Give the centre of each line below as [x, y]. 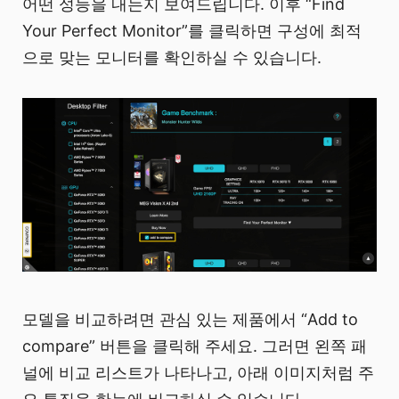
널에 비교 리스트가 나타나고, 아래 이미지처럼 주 [198, 373]
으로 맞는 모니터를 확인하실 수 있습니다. [172, 57]
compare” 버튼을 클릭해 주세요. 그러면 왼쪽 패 [195, 346]
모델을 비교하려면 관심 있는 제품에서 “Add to [190, 320]
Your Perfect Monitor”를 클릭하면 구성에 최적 [192, 30]
